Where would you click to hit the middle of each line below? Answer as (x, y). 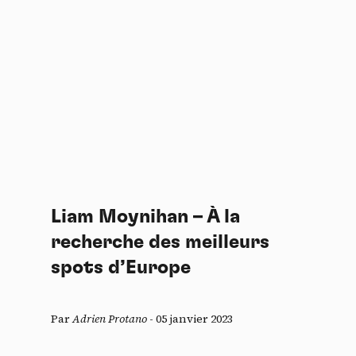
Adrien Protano (110, 319)
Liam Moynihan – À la (145, 217)
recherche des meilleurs (160, 242)
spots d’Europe (121, 268)
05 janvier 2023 (194, 319)
